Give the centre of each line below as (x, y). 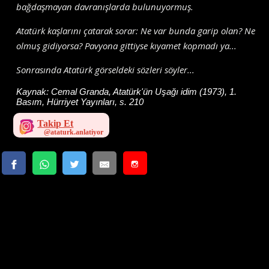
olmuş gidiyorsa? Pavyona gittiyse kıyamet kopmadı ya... (127, 45)
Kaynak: (34, 91)
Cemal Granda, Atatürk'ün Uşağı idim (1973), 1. (144, 91)
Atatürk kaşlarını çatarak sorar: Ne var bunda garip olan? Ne (136, 30)
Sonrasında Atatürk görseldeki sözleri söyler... (106, 69)
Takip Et (56, 124)
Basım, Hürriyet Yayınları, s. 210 (80, 101)
